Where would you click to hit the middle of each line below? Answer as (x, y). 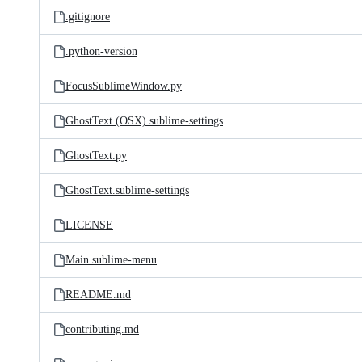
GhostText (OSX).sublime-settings (144, 121)
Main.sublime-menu (111, 260)
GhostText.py (96, 156)
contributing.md (102, 329)
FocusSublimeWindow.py (124, 86)
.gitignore (88, 17)
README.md (98, 295)
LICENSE (89, 225)
